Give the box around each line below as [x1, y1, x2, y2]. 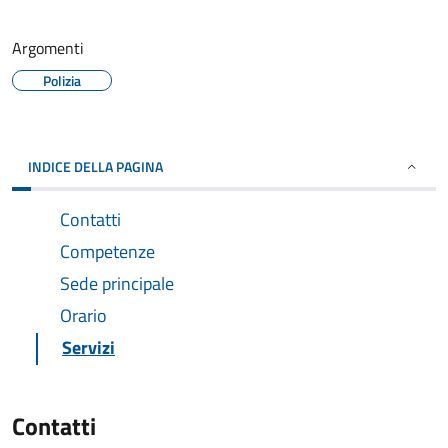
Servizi [62, 334, 115, 361]
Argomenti [12, 36, 84, 60]
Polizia [43, 70, 81, 91]
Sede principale [60, 270, 174, 297]
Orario [60, 302, 107, 329]
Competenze [60, 238, 155, 265]
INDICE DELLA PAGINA [28, 156, 163, 177]
